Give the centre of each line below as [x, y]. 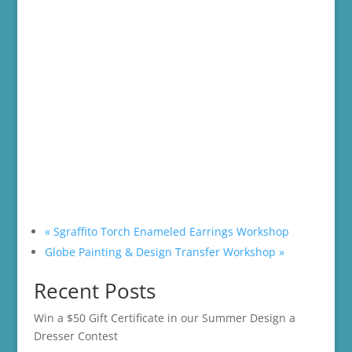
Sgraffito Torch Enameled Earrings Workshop [169, 232]
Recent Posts [94, 291]
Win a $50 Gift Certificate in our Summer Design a [164, 318]
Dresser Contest [75, 336]
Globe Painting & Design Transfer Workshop [161, 252]
